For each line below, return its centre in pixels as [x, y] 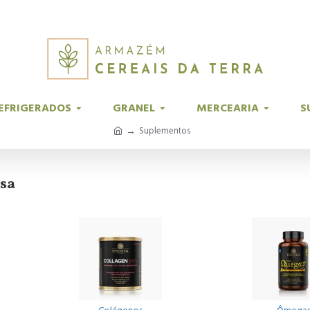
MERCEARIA [228, 108]
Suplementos [164, 131]
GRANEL [134, 108]
